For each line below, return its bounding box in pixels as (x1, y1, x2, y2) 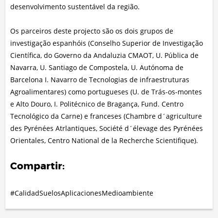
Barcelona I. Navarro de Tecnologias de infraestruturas (10, 75, 190, 85)
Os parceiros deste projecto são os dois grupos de (10, 26, 174, 36)
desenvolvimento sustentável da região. (10, 2, 140, 12)
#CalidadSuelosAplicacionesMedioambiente (10, 188, 154, 198)
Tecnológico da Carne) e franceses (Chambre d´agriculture (10, 111, 202, 121)
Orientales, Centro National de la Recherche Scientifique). (10, 136, 199, 145)
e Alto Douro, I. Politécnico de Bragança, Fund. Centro (10, 99, 184, 109)
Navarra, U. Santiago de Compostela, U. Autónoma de (10, 63, 184, 73)
